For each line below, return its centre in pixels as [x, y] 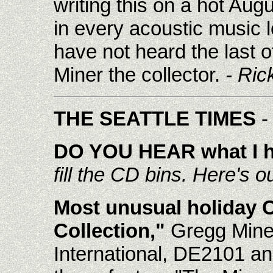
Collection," [109, 231]
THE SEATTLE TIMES [154, 119]
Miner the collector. [139, 75]
